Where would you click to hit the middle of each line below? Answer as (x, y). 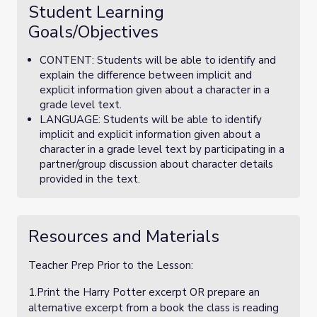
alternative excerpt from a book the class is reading (154, 308)
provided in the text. (90, 179)
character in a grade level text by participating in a (162, 149)
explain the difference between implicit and (146, 75)
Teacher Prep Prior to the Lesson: (111, 265)
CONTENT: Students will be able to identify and (158, 60)
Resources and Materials (124, 236)
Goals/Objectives (93, 32)
